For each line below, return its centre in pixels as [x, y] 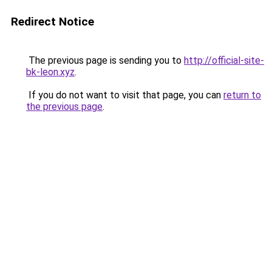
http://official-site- [224, 60]
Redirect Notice [53, 22]
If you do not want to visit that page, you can [125, 95]
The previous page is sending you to [105, 60]
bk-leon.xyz [50, 72]
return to [242, 95]
